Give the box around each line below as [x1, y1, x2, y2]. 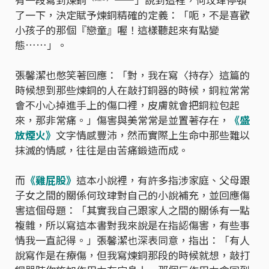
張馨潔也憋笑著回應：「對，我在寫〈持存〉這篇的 [15, 67, 250, 83]
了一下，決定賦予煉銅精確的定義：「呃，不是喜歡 [15, 7, 250, 23]
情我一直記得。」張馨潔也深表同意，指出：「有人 [15, 232, 250, 248]
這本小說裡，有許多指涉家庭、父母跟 [76, 172, 250, 188]
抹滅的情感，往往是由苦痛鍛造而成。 [15, 142, 189, 158]
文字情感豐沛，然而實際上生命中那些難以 [56, 127, 250, 143]
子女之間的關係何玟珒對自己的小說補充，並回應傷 [15, 187, 250, 203]
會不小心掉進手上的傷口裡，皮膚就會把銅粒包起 [15, 97, 240, 113]
